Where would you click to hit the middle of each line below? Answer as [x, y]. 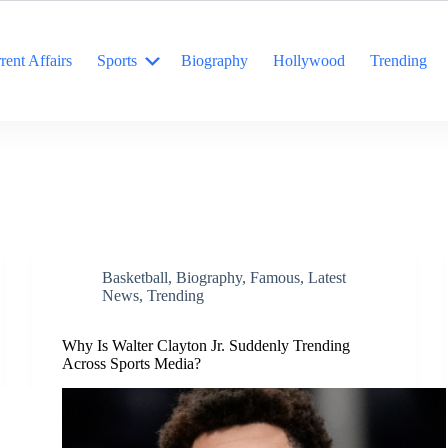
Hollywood [309, 60]
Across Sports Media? [132, 363]
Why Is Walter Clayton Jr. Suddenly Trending [206, 345]
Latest [327, 277]
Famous [275, 277]
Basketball [135, 277]
